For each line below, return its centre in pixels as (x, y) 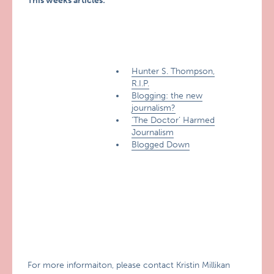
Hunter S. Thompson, (173, 71)
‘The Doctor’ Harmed (173, 120)
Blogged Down (161, 145)
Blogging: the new (167, 96)
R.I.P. (141, 83)
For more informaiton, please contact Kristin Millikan (129, 265)
